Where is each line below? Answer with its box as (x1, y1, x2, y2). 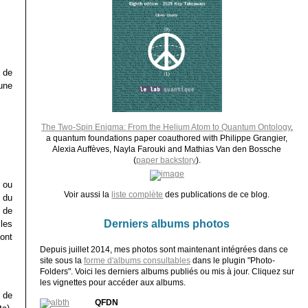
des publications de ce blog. (163, 190, 270, 199)
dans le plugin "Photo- (190, 256, 275, 265)
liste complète (111, 190, 164, 199)
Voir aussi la (64, 190, 112, 199)
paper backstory (135, 155, 196, 164)
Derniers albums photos (104, 217, 230, 230)
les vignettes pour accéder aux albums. (39, 278, 186, 287)
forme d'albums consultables (83, 256, 190, 265)
